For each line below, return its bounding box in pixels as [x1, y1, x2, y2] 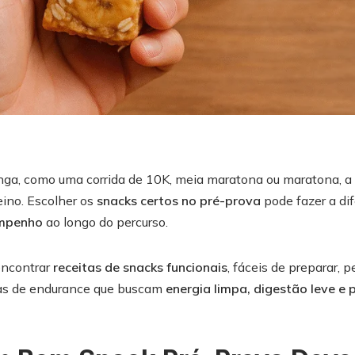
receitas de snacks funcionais [52, 259, 227, 275]
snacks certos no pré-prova [96, 193, 261, 208]
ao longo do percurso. [42, 214, 168, 230]
